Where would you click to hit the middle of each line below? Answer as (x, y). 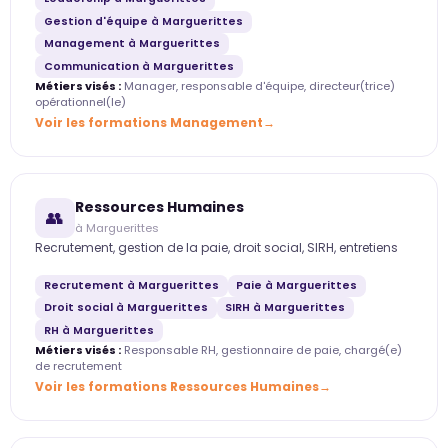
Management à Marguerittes (131, 44)
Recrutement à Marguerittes (131, 285)
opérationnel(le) (80, 101)
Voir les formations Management (149, 122)
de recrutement (78, 365)
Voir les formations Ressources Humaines (177, 386)
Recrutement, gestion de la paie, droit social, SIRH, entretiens (216, 247)
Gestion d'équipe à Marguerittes (143, 21)
